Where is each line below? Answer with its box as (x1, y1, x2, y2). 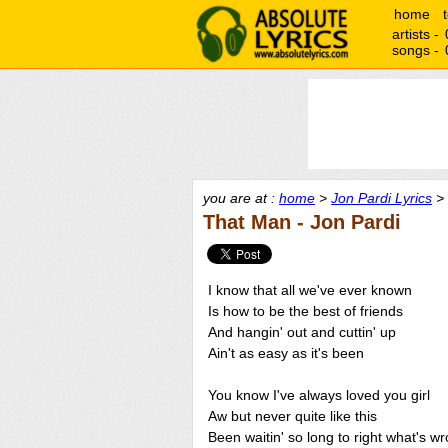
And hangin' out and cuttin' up (208, 324, 396, 340)
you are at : (203, 190, 279, 206)
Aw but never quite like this (208, 408, 377, 424)
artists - (392, 26, 443, 42)
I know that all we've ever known (208, 282, 412, 298)
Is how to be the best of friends (208, 303, 403, 319)
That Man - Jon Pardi (203, 211, 401, 233)
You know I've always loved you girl (208, 387, 430, 403)
